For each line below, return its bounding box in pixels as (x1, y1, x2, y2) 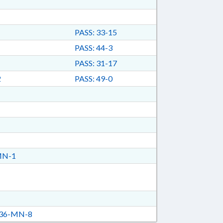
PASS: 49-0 (74, 74, 112, 83)
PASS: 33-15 (74, 27, 117, 37)
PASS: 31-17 (74, 58, 117, 68)
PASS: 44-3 (74, 43, 112, 52)
